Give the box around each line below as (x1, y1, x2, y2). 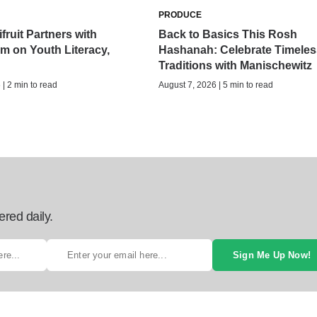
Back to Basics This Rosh (158, 28, 297, 40)
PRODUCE (158, 9, 202, 20)
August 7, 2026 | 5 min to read (158, 79, 273, 90)
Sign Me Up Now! (233, 249, 311, 260)
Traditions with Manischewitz (158, 59, 312, 71)
